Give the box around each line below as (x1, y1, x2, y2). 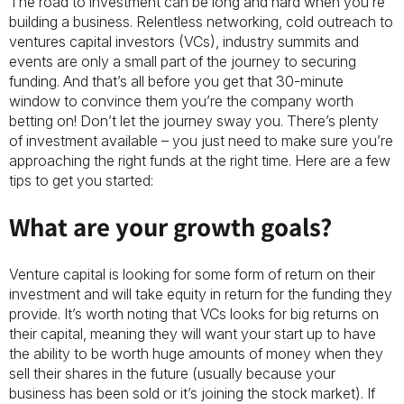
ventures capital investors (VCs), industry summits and (9, 32, 359, 50)
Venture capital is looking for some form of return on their (9, 264, 375, 283)
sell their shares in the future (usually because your (9, 363, 335, 382)
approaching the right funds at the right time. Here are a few (9, 151, 390, 170)
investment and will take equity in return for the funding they (9, 284, 392, 303)
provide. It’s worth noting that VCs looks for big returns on (9, 304, 379, 323)
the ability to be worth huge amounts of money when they (9, 344, 383, 363)
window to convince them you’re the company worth (9, 92, 353, 110)
